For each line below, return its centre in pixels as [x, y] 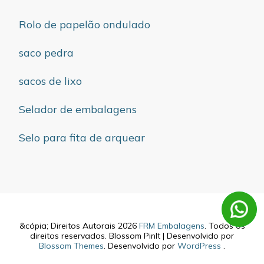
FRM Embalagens [171, 226]
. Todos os [225, 226]
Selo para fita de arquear [82, 138]
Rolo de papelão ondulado [85, 25]
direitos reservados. [70, 236]
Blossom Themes [71, 246]
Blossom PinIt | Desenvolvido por [171, 236]
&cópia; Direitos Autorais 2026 [79, 226]
